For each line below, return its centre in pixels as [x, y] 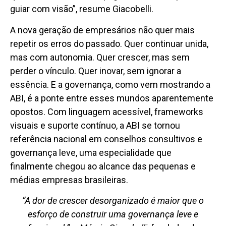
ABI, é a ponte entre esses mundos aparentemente [112, 98]
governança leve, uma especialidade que [91, 152]
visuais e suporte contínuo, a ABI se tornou [95, 125]
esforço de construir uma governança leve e [113, 214]
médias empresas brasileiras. [69, 180]
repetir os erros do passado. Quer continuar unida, [109, 43]
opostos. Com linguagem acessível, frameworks [107, 111]
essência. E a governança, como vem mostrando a [110, 84]
